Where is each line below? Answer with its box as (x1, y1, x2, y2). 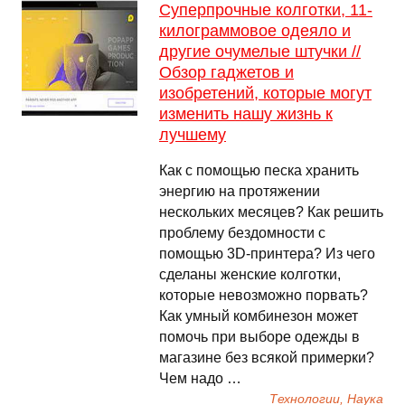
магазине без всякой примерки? (159, 350, 374, 365)
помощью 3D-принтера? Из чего (159, 246, 375, 261)
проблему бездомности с (159, 225, 325, 240)
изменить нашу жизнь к (159, 105, 333, 123)
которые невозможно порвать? (159, 287, 368, 303)
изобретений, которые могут (159, 84, 372, 102)
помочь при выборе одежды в (159, 329, 360, 344)
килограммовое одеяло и (159, 22, 351, 40)
